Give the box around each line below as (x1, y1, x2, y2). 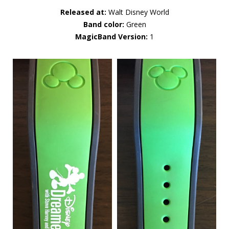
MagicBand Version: (75, 31, 148, 41)
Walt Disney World (106, 7, 169, 17)
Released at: (60, 7, 106, 17)
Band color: (83, 19, 124, 29)
